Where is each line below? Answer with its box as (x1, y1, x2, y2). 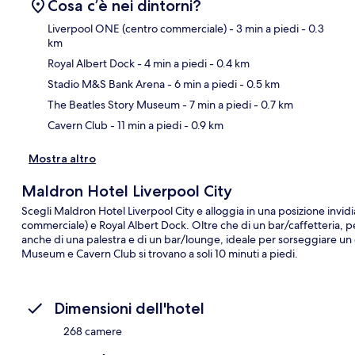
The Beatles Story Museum (48, 97, 180, 113)
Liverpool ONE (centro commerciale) (48, 21, 227, 36)
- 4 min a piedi (135, 56, 207, 71)
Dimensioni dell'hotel (54, 299, 204, 319)
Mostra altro (29, 151, 96, 166)
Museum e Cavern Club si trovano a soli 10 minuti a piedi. (21, 246, 298, 261)
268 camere (63, 324, 122, 339)
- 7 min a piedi (180, 97, 251, 113)
